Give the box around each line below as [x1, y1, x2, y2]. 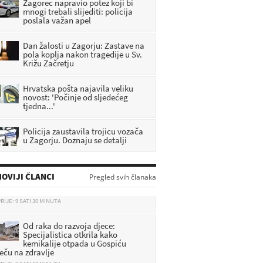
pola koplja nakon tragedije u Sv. [23, 49, 142, 60]
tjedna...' [23, 100, 55, 112]
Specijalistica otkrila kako [23, 209, 117, 220]
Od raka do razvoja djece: [23, 200, 115, 211]
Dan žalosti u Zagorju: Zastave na [23, 40, 144, 51]
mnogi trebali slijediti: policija [23, 6, 133, 17]
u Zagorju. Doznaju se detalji [23, 134, 127, 146]
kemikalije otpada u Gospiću [23, 218, 126, 229]
